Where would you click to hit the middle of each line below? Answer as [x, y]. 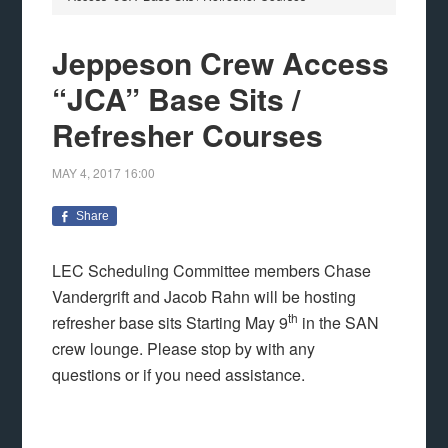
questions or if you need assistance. [179, 374]
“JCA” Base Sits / [176, 98]
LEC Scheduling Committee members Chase [212, 270]
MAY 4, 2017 [87, 172]
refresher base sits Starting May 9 [170, 322]
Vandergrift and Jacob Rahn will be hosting [204, 296]
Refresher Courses [188, 134]
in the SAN [339, 322]
